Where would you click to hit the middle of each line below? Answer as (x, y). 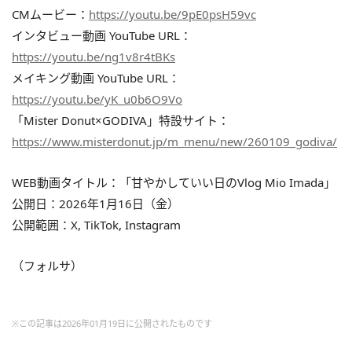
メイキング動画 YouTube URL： (96, 77)
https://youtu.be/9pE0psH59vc (172, 14)
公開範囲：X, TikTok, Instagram (96, 224)
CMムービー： (50, 14)
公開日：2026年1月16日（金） (95, 203)
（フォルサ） (47, 265)
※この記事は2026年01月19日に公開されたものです (112, 323)
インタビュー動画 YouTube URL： (102, 35)
